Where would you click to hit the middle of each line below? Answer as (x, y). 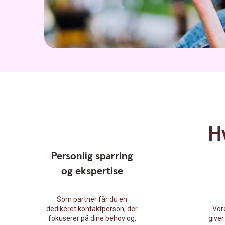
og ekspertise (92, 171)
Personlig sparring (92, 156)
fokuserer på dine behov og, (92, 218)
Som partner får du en (92, 199)
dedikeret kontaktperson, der (92, 209)
